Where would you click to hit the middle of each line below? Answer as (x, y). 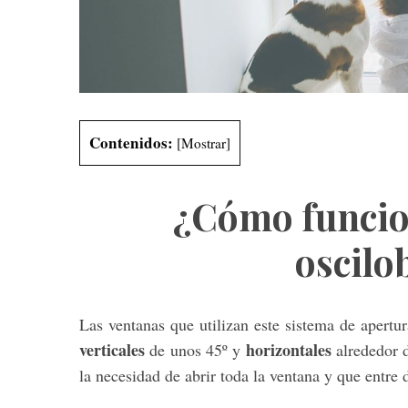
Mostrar (204, 143)
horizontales (288, 349)
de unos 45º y (198, 349)
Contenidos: (131, 142)
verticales (115, 349)
